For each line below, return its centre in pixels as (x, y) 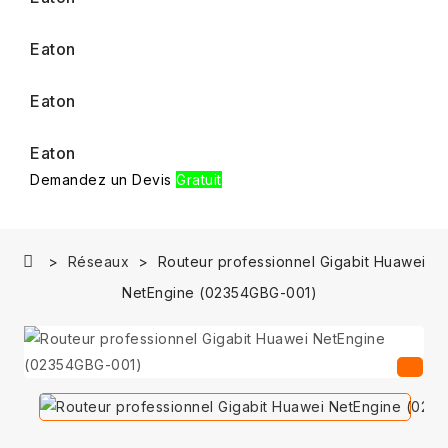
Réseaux (98, 261)
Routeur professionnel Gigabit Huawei (291, 261)
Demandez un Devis (103, 179)
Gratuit (199, 179)
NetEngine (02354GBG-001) (220, 292)
